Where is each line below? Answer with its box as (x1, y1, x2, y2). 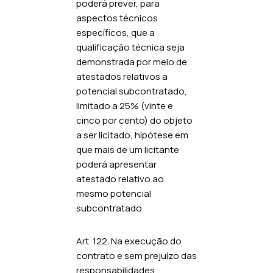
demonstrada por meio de (76, 55, 187, 68)
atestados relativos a (76, 69, 168, 83)
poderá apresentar (76, 157, 157, 171)
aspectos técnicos (76, 11, 158, 24)
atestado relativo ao (76, 172, 164, 185)
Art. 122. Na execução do (76, 234, 182, 247)
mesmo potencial (76, 186, 151, 200)
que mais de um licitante (76, 143, 179, 156)
